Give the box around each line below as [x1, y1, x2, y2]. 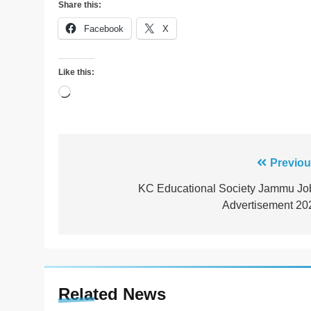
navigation [72, 182, 155, 201]
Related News [58, 285, 166, 304]
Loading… [70, 87, 121, 99]
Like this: [58, 67, 94, 78]
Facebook [84, 24, 124, 35]
